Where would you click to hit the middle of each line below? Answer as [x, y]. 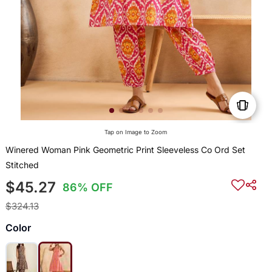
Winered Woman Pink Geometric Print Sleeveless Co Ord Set [125, 150]
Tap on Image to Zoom [136, 132]
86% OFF [88, 188]
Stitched [22, 165]
